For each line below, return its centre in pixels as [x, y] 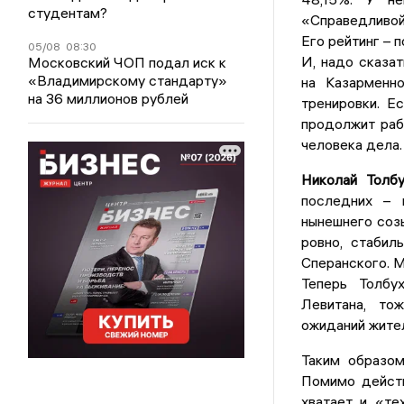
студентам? [68, 13]
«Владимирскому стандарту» [128, 80]
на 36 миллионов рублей [109, 98]
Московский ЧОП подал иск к [128, 62]
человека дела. [351, 145]
